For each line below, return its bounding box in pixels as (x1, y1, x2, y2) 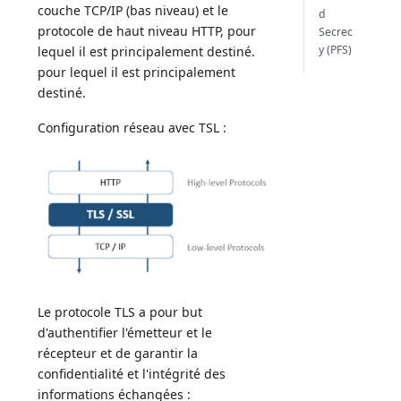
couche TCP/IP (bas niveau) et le (38, 2, 229, 20)
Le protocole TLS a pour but (38, 303, 203, 320)
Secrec (318, 23, 353, 39)
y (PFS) (318, 41, 352, 57)
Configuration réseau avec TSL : (38, 119, 227, 137)
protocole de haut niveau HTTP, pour (38, 22, 257, 40)
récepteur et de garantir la (38, 344, 199, 362)
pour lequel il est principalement (38, 64, 236, 81)
